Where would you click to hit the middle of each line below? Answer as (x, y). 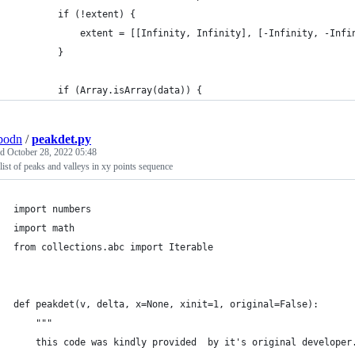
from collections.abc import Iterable (113, 247)
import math (44, 228)
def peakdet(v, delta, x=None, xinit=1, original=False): (166, 304)
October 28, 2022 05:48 (52, 152)
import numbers (52, 209)
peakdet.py (61, 139)
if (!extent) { (97, 14)
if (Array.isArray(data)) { (130, 90)
